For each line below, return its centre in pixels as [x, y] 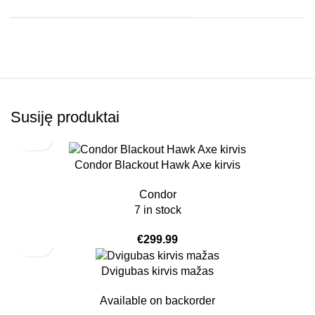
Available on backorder [157, 301]
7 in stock [157, 210]
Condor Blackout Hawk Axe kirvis [157, 165]
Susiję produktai [65, 117]
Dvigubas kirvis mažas [157, 271]
